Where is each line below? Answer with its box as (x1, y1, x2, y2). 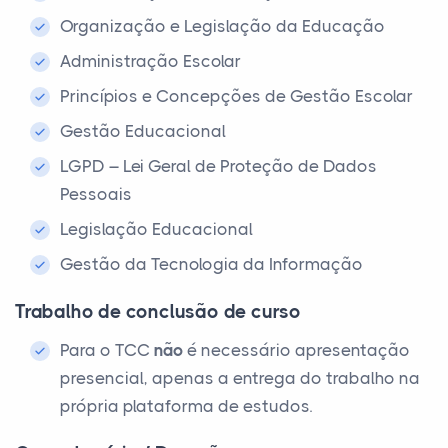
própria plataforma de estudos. (60, 396, 312, 416)
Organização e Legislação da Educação (60, 16, 385, 36)
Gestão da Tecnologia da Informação (60, 254, 363, 274)
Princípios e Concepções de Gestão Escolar (60, 86, 413, 106)
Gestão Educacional (60, 121, 226, 141)
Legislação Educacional (60, 219, 253, 239)
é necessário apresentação (183, 340, 410, 360)
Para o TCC (60, 340, 154, 360)
